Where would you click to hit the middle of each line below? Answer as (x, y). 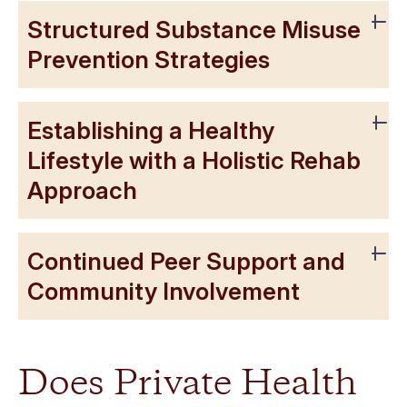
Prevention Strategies (149, 60)
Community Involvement (164, 292)
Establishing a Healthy (151, 131)
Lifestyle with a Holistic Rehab (194, 161)
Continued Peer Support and (186, 262)
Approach (82, 191)
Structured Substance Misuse (194, 30)
